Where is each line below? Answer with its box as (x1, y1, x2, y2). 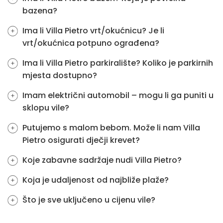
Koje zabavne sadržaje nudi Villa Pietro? (22, 154, 182, 166)
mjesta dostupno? (22, 70, 97, 81)
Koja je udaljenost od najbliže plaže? (22, 174, 169, 186)
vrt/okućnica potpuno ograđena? (22, 37, 159, 49)
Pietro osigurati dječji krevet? (22, 134, 140, 146)
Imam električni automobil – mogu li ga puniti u (22, 90, 214, 101)
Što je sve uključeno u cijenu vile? (22, 194, 155, 206)
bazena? (22, 5, 57, 16)
